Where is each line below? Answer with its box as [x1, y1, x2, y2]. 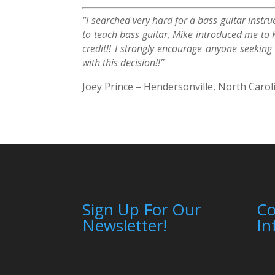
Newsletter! [82, 214, 168, 237]
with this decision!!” [82, 56, 165, 70]
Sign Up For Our [82, 198, 201, 221]
